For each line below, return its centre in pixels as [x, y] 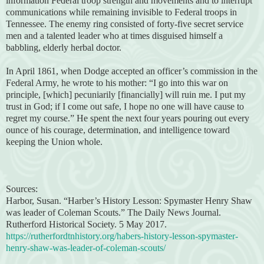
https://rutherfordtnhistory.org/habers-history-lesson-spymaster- [122, 236]
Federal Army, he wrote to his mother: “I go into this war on [117, 83]
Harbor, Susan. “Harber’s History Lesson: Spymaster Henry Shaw [129, 201]
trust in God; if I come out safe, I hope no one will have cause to [125, 107]
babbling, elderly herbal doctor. [64, 48]
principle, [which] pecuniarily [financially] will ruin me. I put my [126, 95]
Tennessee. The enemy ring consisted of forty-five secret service [125, 24]
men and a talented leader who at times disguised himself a [114, 36]
